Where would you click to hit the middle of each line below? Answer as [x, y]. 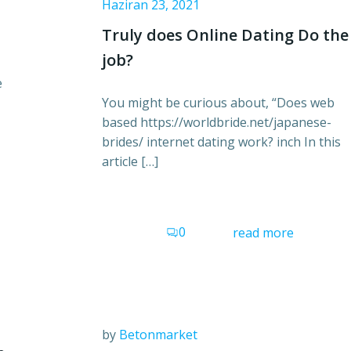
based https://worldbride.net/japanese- [217, 123]
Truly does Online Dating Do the [225, 35]
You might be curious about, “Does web [218, 103]
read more [263, 233]
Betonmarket [158, 334]
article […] [130, 162]
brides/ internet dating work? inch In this [221, 142]
